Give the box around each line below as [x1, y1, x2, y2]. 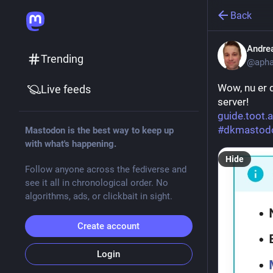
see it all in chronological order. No [24, 177, 168, 188]
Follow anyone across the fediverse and [24, 164, 186, 175]
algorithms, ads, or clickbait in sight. [24, 191, 172, 202]
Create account [77, 221, 140, 232]
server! [217, 96, 249, 108]
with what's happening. [24, 138, 116, 149]
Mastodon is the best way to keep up [24, 125, 174, 136]
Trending [40, 52, 83, 65]
